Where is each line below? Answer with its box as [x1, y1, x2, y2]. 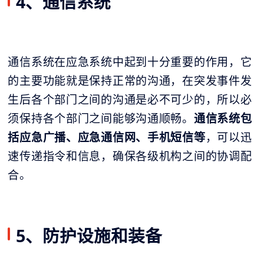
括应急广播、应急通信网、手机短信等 [8, 129, 206, 145]
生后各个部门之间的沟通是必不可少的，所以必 [8, 91, 252, 107]
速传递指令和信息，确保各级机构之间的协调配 [8, 148, 252, 164]
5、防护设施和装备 [16, 223, 163, 247]
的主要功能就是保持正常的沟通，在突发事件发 [8, 72, 252, 88]
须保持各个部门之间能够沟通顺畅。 [8, 110, 194, 126]
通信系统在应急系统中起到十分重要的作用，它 [8, 54, 252, 70]
